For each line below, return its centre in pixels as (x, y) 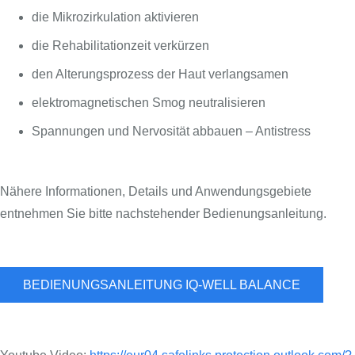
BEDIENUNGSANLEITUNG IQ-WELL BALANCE (161, 284)
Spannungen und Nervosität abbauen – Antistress (171, 132)
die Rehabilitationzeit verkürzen (120, 46)
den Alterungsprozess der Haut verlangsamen (160, 74)
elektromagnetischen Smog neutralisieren (149, 103)
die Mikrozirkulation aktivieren (115, 17)
